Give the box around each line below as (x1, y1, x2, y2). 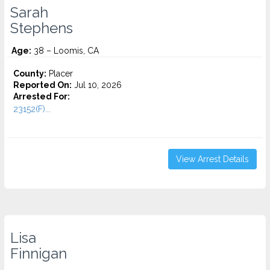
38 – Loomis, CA (31, 46, 99, 55)
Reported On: (13, 80, 72, 90)
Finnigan (10, 245, 67, 262)
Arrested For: (13, 92, 70, 101)
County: (13, 69, 46, 78)
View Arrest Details (176, 154, 249, 164)
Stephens (10, 20, 73, 37)
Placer (46, 69, 73, 78)
